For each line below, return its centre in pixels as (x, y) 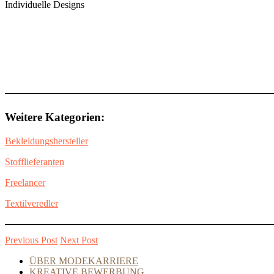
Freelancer (25, 182)
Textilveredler (31, 203)
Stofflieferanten (35, 161)
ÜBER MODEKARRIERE (84, 261)
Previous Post (31, 240)
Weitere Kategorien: (55, 117)
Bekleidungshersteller (46, 141)
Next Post (79, 240)
